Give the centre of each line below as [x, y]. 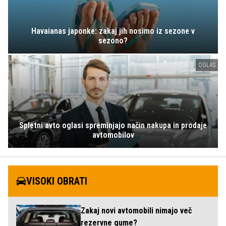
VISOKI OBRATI [57, 181]
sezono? [113, 40]
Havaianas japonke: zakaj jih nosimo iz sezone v [113, 31]
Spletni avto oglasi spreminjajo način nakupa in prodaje [113, 126]
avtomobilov [113, 135]
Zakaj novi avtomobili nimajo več [136, 211]
